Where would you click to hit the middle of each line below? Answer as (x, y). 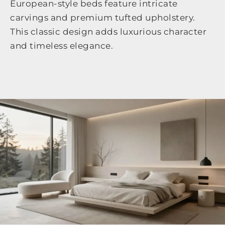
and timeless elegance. (62, 46)
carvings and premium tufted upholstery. (103, 18)
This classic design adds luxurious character (108, 32)
